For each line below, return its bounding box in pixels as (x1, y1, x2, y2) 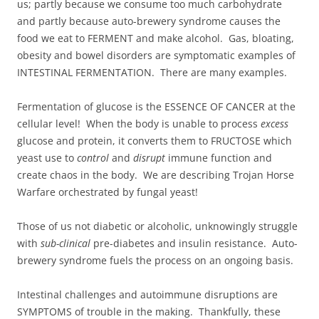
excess (261, 116, 288, 130)
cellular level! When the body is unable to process (17, 116, 261, 130)
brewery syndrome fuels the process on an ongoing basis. (17, 253, 293, 267)
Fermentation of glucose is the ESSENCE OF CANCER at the (17, 99, 296, 113)
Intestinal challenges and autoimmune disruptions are (17, 287, 278, 301)
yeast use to (17, 150, 77, 164)
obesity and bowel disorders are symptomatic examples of (17, 48, 296, 62)
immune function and (165, 150, 272, 164)
